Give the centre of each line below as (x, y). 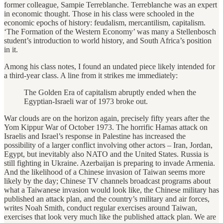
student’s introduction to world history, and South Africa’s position (108, 40)
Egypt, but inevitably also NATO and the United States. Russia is (106, 154)
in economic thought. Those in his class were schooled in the (99, 13)
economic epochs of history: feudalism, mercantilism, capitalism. (105, 22)
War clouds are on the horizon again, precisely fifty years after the (107, 118)
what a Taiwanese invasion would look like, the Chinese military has (111, 190)
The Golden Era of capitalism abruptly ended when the (110, 92)
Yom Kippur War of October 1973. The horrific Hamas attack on (106, 127)
